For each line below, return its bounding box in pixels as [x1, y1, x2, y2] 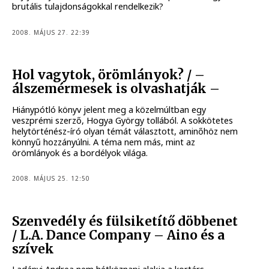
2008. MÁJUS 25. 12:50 [12, 174, 91, 183]
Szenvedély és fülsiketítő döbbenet [12, 213, 238, 229]
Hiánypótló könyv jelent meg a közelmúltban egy [12, 103, 207, 115]
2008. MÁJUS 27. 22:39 [12, 28, 91, 37]
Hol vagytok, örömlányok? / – [12, 67, 205, 83]
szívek [12, 241, 55, 257]
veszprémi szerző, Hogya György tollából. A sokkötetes [12, 114, 234, 126]
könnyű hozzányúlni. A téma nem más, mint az [12, 136, 196, 148]
